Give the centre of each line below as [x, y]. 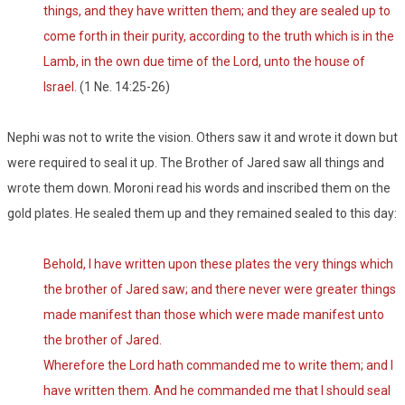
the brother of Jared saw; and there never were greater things [220, 290]
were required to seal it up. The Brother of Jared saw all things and [196, 163]
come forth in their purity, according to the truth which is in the [219, 37]
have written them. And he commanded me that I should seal [217, 391]
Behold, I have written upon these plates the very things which [218, 264]
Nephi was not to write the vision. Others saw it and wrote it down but [202, 138]
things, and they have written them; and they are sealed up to [217, 11]
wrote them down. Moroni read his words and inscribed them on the [199, 188]
